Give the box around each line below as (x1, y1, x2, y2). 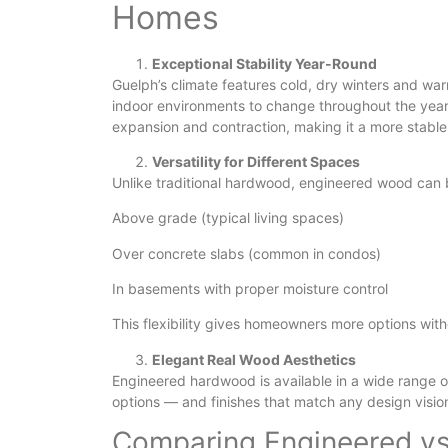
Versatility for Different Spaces (152, 152, 360, 170)
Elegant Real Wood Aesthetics (152, 350, 356, 368)
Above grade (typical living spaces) (112, 209, 344, 227)
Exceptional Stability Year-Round (152, 54, 377, 72)
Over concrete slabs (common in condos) (112, 244, 381, 262)
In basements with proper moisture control (112, 280, 388, 298)
